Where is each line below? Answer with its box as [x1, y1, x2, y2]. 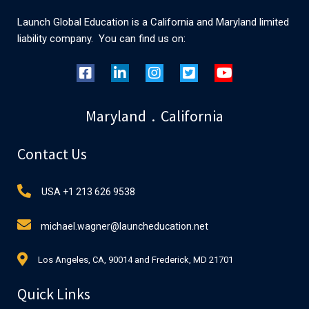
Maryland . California [86, 106, 223, 126]
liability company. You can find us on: [17, 32, 186, 45]
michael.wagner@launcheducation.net [41, 220, 208, 232]
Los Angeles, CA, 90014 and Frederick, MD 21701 [38, 255, 233, 266]
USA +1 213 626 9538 [41, 186, 135, 198]
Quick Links [17, 283, 90, 303]
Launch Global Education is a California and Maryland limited [17, 15, 289, 28]
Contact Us [17, 143, 87, 163]
